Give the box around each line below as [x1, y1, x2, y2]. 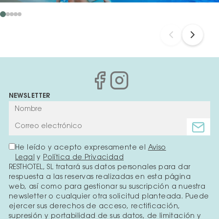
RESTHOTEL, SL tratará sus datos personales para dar [9, 164, 191, 172]
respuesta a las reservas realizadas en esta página [9, 174, 191, 181]
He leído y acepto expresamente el [15, 145, 148, 152]
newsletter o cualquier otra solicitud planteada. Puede [9, 194, 209, 201]
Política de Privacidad [43, 154, 124, 162]
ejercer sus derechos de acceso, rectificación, [9, 203, 180, 211]
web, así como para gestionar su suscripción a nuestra [9, 184, 206, 191]
